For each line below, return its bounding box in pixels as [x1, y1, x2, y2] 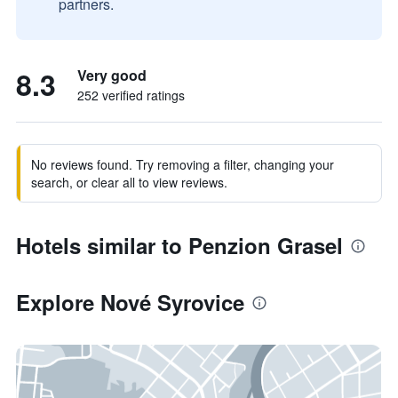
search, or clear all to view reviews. [31, 173, 227, 191]
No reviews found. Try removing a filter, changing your [31, 155, 334, 173]
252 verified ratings [77, 86, 185, 104]
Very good [77, 65, 147, 85]
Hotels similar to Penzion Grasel [16, 230, 343, 260]
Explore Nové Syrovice [16, 287, 244, 317]
